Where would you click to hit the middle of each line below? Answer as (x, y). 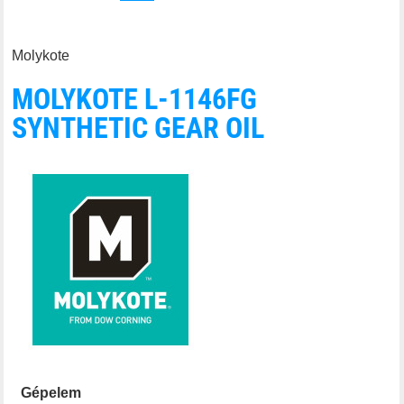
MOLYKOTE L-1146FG (135, 99)
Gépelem (51, 392)
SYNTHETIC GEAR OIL (138, 128)
